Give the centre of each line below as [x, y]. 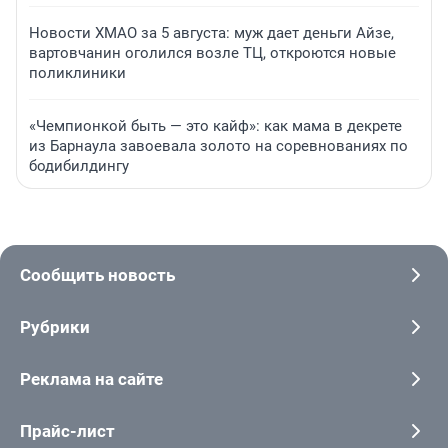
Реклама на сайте [91, 379]
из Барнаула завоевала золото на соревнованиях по [218, 146]
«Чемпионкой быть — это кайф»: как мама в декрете [215, 126]
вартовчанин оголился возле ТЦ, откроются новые [212, 53]
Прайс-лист [67, 431]
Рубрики [55, 327]
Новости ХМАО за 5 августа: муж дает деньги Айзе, [211, 33]
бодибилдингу [79, 166]
